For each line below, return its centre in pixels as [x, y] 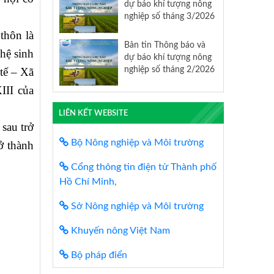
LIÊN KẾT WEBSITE [93, 113]
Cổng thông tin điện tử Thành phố [143, 167]
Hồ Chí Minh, [88, 181]
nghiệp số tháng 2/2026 [169, 69]
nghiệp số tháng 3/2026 [169, 17]
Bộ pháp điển [98, 255]
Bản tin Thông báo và [165, 45]
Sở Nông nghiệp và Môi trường [136, 206]
